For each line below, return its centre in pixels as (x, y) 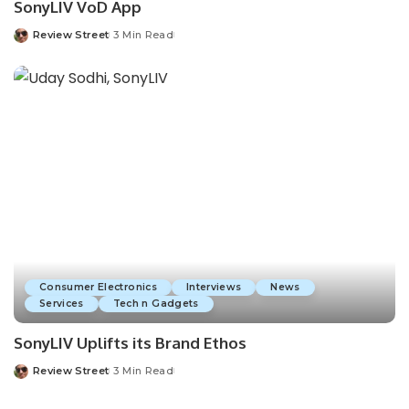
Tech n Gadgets (156, 304)
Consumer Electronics (98, 288)
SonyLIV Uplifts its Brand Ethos (130, 343)
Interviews (214, 288)
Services (62, 304)
